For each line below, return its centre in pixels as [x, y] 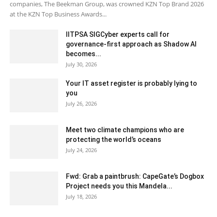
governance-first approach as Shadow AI [131, 44]
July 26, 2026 [81, 103]
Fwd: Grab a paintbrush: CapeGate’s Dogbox [135, 176]
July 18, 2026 [81, 196]
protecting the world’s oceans [114, 139]
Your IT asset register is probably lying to [132, 83]
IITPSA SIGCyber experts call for [118, 34]
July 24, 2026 [81, 150]
